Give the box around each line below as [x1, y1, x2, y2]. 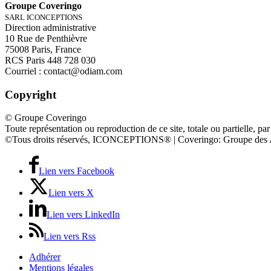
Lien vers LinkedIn [47, 209, 120, 220]
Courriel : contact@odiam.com [5, 65, 122, 76]
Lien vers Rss [44, 231, 96, 242]
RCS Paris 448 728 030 [5, 54, 96, 65]
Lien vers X [48, 188, 94, 198]
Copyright [5, 88, 56, 101]
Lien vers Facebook [39, 166, 114, 177]
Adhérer [29, 252, 60, 263]
